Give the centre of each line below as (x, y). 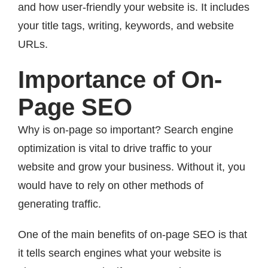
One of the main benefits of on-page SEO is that (133, 235)
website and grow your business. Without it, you (132, 167)
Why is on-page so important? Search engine (126, 130)
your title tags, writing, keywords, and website (126, 26)
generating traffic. (60, 204)
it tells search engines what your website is (120, 253)
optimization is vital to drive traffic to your (115, 149)
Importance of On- (120, 80)
